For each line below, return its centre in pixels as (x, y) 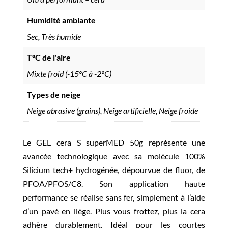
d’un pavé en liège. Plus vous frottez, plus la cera (114, 211)
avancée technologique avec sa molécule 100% (114, 156)
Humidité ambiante (61, 20)
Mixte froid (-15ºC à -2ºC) (69, 73)
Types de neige (54, 94)
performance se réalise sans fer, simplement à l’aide (114, 197)
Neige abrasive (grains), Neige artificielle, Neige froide (112, 110)
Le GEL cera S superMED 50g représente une (114, 142)
